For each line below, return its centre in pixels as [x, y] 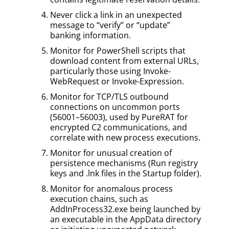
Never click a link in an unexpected [116, 15]
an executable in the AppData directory [125, 219]
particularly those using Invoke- [110, 71]
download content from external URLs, [124, 61]
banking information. [90, 35]
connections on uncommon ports [115, 107]
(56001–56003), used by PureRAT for [119, 117]
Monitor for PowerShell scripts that [118, 50]
